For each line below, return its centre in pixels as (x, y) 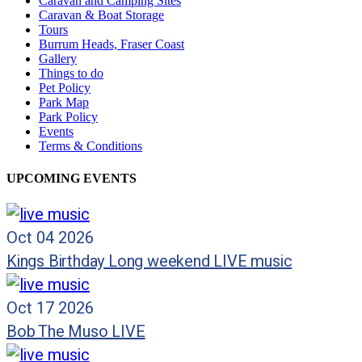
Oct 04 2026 (50, 238)
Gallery (58, 59)
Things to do (71, 74)
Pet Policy (65, 88)
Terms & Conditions (90, 146)
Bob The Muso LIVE (76, 331)
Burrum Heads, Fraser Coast (112, 44)
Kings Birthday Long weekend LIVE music (149, 261)
